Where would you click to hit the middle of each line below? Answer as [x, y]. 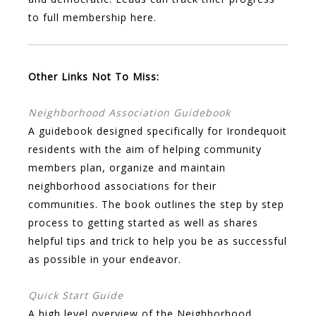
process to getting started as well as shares [143, 223]
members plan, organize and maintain [127, 168]
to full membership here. [92, 18]
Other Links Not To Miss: [94, 77]
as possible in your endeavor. [105, 260]
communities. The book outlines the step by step [156, 205]
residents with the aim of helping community [145, 150]
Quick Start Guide [76, 295]
